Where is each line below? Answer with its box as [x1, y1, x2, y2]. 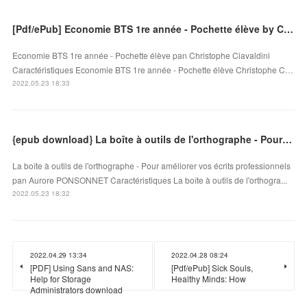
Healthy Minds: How [171, 272, 246, 284]
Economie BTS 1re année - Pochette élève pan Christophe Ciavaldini [12, 49, 271, 61]
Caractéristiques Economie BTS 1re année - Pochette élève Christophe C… [12, 63, 294, 75]
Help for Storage [30, 272, 92, 284]
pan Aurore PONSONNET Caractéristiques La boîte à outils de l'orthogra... [12, 173, 288, 186]
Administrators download [30, 283, 123, 295]
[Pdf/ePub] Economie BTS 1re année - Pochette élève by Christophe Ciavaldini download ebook [284, 21, 294, 36]
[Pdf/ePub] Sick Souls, [171, 261, 253, 273]
